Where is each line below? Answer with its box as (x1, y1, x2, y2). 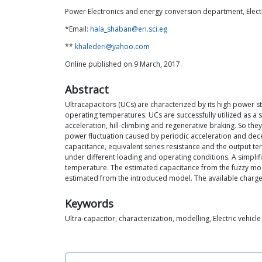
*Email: (65, 24, 90, 34)
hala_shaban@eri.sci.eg (90, 24, 167, 34)
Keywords (65, 196, 113, 211)
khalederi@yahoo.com (75, 42, 150, 51)
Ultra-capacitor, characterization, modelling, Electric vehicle (65, 213, 261, 223)
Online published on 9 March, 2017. (65, 59, 182, 69)
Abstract (65, 82, 109, 96)
